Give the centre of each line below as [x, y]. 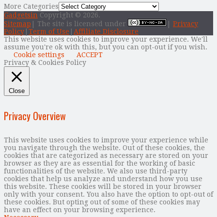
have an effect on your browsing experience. [80, 209]
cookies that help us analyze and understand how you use [103, 178]
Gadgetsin [21, 15]
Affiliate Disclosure [106, 31]
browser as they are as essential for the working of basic [100, 163]
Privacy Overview [35, 116]
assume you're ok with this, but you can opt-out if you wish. [106, 47]
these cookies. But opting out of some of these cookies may [102, 202]
